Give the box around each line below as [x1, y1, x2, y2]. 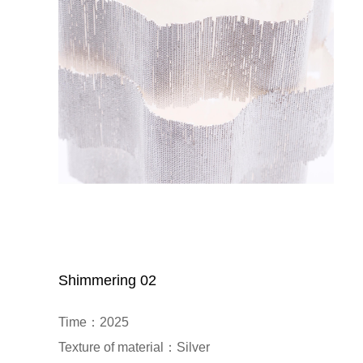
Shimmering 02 [58, 271, 156, 288]
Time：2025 [58, 314, 129, 329]
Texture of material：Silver [58, 340, 210, 354]
